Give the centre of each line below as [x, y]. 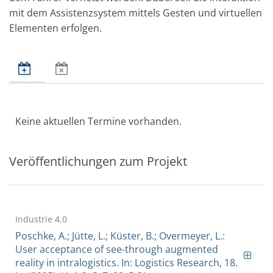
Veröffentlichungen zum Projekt [98, 161]
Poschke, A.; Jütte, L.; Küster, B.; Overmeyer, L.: [120, 236]
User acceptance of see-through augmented [117, 250]
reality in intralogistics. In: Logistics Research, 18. [126, 263]
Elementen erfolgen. [55, 28]
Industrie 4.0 [41, 219]
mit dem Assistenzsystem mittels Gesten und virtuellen [136, 13]
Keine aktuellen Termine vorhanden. [98, 122]
